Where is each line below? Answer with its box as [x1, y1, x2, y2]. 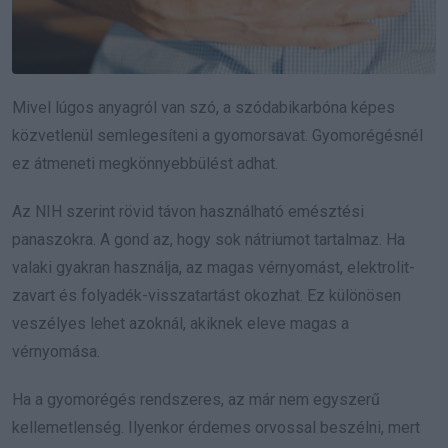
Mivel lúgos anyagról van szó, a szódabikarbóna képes [12, 98, 395, 118]
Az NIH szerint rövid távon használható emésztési [12, 202, 364, 222]
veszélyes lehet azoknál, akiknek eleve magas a [12, 314, 349, 334]
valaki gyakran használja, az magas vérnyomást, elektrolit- [12, 258, 415, 278]
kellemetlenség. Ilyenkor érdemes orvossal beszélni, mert [12, 418, 420, 438]
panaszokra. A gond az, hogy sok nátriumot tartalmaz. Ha [12, 230, 405, 250]
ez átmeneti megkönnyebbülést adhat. [12, 154, 278, 174]
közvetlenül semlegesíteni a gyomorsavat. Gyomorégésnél [12, 126, 423, 146]
